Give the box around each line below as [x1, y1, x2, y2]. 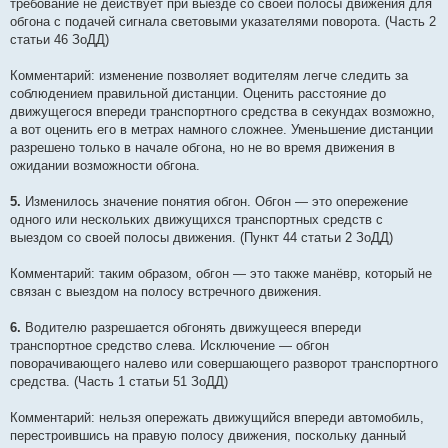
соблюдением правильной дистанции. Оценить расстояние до [10, 86, 386, 102]
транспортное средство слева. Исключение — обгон [10, 338, 329, 354]
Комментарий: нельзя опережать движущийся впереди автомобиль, [10, 410, 424, 426]
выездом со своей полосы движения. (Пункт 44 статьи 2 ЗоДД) [10, 230, 393, 246]
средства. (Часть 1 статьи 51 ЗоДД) [10, 374, 228, 390]
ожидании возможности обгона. [10, 158, 200, 174]
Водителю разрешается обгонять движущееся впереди [21, 320, 361, 336]
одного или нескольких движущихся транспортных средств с [10, 212, 383, 228]
